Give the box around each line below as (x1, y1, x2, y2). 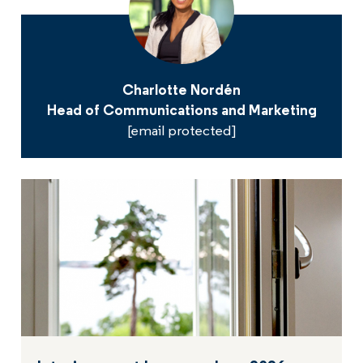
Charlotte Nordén (122, 83, 241, 99)
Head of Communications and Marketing (46, 104, 317, 119)
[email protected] (126, 124, 237, 139)
